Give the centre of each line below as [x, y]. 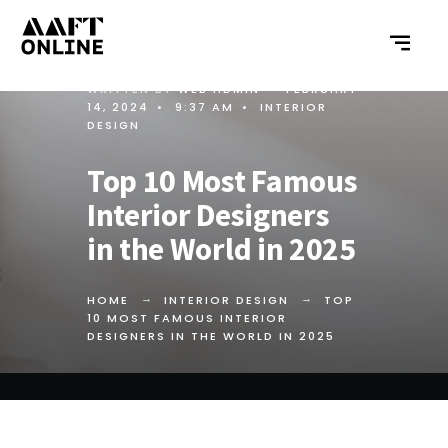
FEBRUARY [322, 89]
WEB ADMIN [219, 89]
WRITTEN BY [132, 89]
